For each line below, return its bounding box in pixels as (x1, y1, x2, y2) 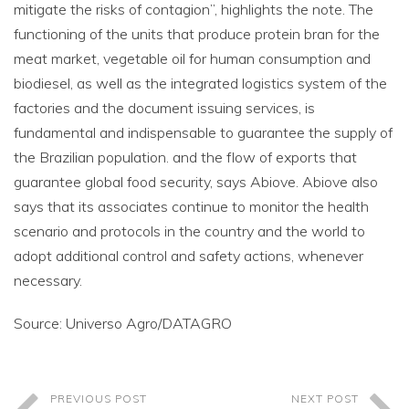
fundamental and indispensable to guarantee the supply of (14, 123, 393, 142)
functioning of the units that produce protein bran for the (14, 25, 380, 43)
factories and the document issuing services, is (14, 99, 315, 117)
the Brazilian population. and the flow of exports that (14, 148, 357, 166)
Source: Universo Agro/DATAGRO (14, 314, 232, 332)
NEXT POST (291, 392, 359, 405)
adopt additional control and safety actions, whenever (14, 246, 363, 265)
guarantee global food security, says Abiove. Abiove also (14, 173, 378, 191)
